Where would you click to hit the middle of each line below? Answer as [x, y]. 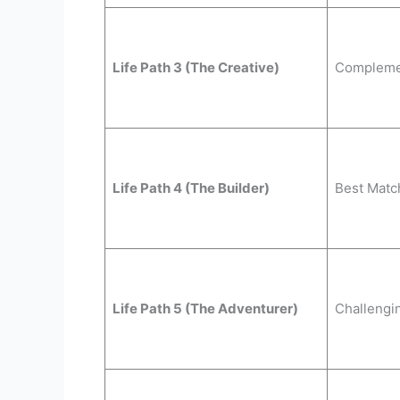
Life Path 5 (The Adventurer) [205, 308]
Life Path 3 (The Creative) [196, 67]
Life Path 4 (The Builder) [191, 187]
